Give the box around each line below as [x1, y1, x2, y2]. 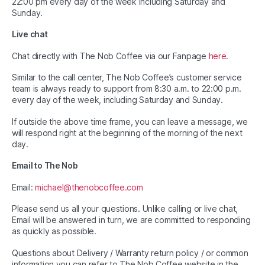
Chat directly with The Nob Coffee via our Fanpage [12, 50, 209, 61]
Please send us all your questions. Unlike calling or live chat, [12, 203, 238, 214]
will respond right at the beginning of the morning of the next [12, 127, 243, 138]
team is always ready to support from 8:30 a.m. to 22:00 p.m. [12, 83, 241, 94]
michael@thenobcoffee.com [35, 182, 143, 192]
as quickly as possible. [12, 226, 96, 237]
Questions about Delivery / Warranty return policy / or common [12, 247, 248, 258]
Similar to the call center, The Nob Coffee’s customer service [12, 72, 242, 83]
